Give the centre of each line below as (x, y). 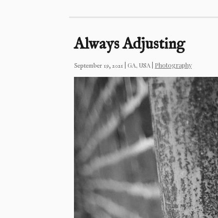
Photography (173, 65)
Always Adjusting (129, 45)
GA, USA (139, 65)
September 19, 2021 (99, 66)
